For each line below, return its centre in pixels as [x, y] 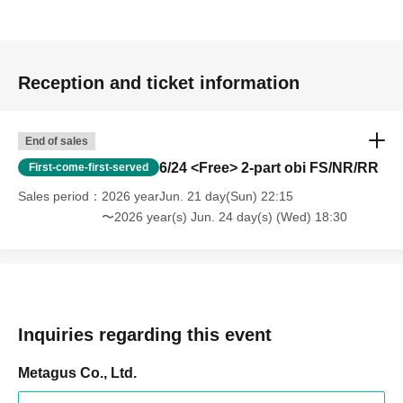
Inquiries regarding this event [145, 335]
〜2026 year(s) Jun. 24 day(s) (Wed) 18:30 [224, 217]
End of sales [57, 141]
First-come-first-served [89, 167]
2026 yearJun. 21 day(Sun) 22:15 [197, 196]
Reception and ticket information [159, 83]
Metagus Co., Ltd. [77, 373]
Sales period [54, 196]
